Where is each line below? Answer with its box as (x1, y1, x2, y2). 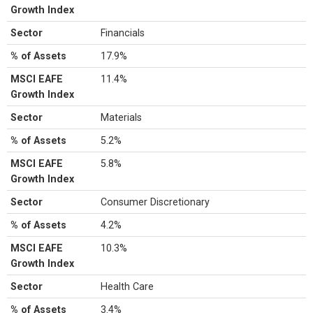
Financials (101, 27, 145, 38)
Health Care (101, 281, 154, 292)
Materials (101, 112, 143, 123)
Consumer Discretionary (101, 196, 210, 208)
